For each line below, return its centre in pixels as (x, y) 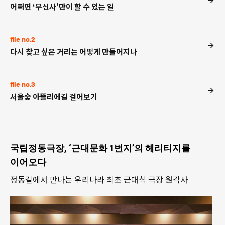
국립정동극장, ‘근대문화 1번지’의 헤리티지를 (100, 148)
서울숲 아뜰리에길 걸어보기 (54, 97)
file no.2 (23, 39)
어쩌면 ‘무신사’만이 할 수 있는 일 (62, 6)
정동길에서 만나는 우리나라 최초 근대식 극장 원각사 (99, 179)
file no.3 (23, 84)
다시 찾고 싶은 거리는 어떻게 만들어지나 (74, 51)
